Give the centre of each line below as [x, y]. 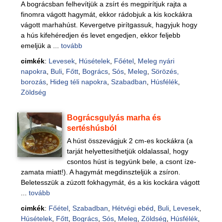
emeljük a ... [41, 46]
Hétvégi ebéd [133, 208]
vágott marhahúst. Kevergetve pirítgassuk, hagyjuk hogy [109, 25]
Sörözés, [165, 71]
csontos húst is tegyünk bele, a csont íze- [132, 162]
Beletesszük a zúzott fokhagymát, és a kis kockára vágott [110, 182]
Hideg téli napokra [78, 82]
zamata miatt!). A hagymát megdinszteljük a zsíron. [100, 172]
